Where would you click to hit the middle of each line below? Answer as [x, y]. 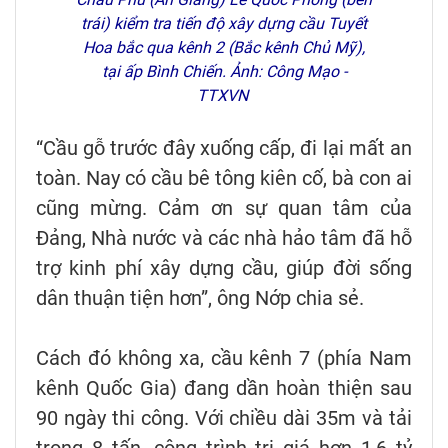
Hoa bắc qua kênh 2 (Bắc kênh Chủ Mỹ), [224, 48]
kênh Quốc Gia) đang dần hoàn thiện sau [224, 388]
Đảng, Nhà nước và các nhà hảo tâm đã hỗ [224, 238]
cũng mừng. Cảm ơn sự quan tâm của [224, 208]
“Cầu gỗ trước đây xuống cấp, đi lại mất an [224, 148]
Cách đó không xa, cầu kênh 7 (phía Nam [224, 358]
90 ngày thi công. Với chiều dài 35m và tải [224, 418]
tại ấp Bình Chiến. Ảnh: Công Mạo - [224, 72]
